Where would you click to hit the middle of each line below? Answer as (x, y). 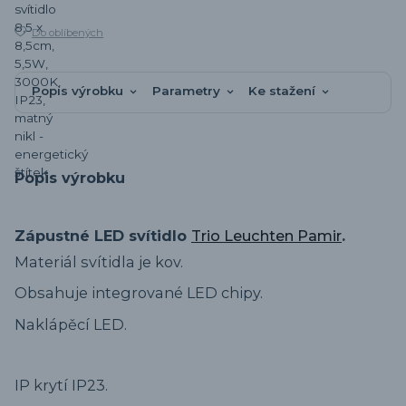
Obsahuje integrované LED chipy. (139, 293)
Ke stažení (281, 91)
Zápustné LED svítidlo (103, 236)
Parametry (186, 91)
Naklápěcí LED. (71, 324)
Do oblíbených (68, 33)
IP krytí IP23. (61, 385)
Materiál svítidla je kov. (99, 261)
